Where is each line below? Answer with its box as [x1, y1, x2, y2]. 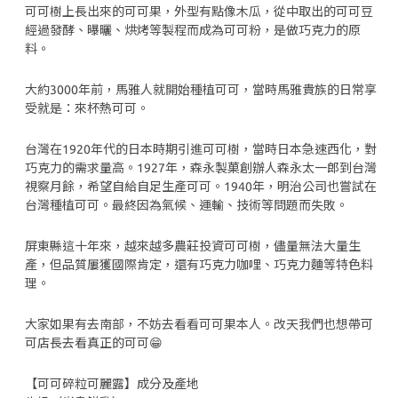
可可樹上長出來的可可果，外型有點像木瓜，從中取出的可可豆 [25, 4, 373, 19]
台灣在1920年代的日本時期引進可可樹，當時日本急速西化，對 [25, 142, 377, 156]
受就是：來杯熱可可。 [25, 101, 149, 115]
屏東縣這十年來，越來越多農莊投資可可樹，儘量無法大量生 [25, 239, 361, 253]
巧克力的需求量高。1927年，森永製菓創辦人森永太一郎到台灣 [25, 161, 377, 175]
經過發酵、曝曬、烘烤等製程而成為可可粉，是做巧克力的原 [25, 23, 361, 37]
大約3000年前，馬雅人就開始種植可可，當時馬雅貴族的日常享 [25, 83, 377, 97]
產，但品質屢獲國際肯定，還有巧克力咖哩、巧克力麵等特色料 [25, 258, 373, 272]
